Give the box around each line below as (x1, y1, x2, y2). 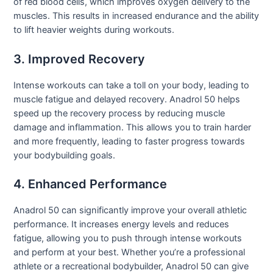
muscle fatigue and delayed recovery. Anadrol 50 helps (13, 93, 241, 105)
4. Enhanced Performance (13, 177, 168, 192)
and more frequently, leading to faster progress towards (13, 135, 246, 147)
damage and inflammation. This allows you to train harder (13, 121, 252, 133)
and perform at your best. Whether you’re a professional (13, 247, 246, 258)
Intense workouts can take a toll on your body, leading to (13, 79, 250, 91)
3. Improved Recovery (13, 51, 146, 66)
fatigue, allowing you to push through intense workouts (13, 233, 243, 244)
